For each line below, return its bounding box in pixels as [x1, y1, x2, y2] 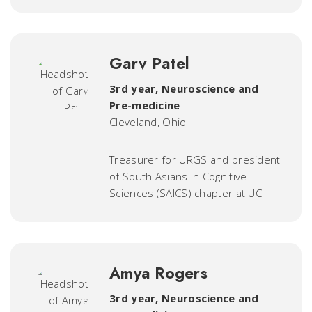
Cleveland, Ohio [109, 115, 187, 129]
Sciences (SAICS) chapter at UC [109, 186, 263, 200]
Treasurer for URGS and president [109, 153, 281, 166]
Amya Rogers [109, 262, 208, 284]
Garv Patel [109, 52, 190, 75]
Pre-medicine [109, 98, 180, 112]
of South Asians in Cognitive [109, 169, 247, 183]
